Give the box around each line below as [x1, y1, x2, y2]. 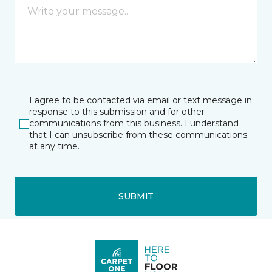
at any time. [29, 141, 80, 152]
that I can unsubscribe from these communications [29, 129, 247, 140]
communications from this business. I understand [29, 118, 239, 129]
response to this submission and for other [29, 106, 205, 117]
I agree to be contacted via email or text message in [29, 95, 252, 106]
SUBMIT [118, 190, 154, 202]
